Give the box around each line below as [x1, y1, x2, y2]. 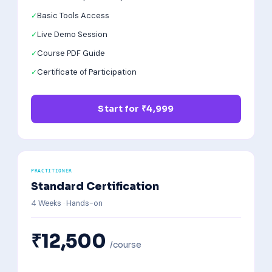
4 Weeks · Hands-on [31, 199, 103, 208]
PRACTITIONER [31, 168, 73, 174]
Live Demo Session [37, 29, 107, 39]
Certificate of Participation [37, 67, 137, 77]
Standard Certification [31, 180, 159, 193]
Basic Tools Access [37, 10, 109, 21]
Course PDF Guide [37, 48, 105, 58]
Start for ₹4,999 [98, 103, 174, 114]
